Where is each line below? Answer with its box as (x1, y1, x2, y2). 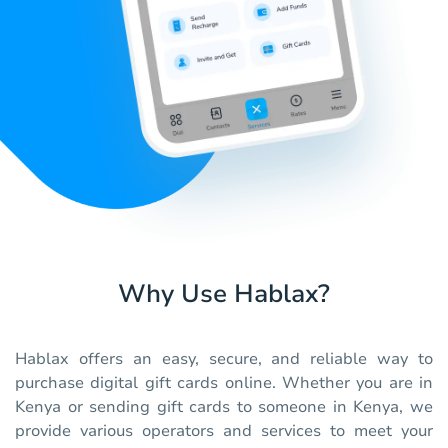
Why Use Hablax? (118, 277, 330, 312)
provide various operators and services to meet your (15, 420, 433, 443)
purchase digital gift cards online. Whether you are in (15, 372, 433, 395)
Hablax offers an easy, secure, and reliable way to (15, 348, 433, 371)
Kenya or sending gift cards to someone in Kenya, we (15, 396, 433, 419)
